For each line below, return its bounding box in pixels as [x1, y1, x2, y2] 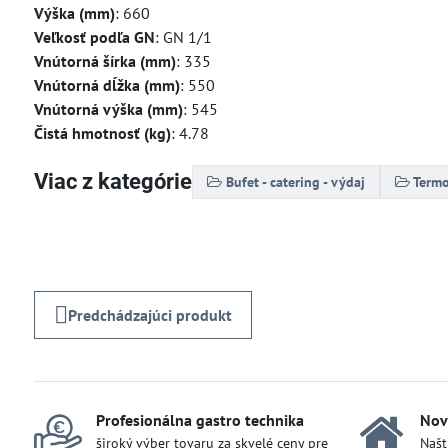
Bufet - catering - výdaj [225, 172, 365, 191]
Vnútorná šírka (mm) [33, 50, 176, 71]
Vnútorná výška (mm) [33, 98, 183, 119]
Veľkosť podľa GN [33, 26, 155, 47]
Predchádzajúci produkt [67, 304, 232, 325]
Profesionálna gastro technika [95, 409, 304, 430]
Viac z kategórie [33, 169, 192, 195]
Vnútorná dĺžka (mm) [33, 74, 180, 95]
